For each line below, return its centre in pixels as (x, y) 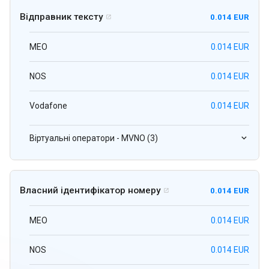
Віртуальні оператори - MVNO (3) (94, 138)
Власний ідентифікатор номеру (90, 191)
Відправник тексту (62, 17)
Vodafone (48, 106)
